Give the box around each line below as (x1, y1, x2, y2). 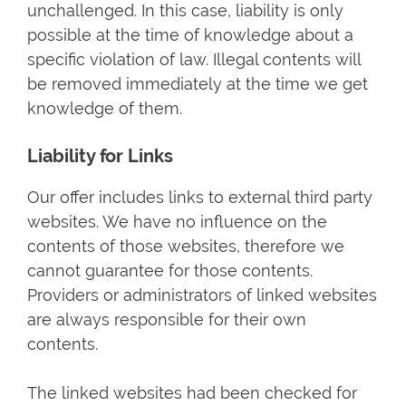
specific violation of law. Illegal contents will (27, 50, 361, 69)
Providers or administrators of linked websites (27, 285, 377, 304)
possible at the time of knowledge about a (27, 25, 353, 44)
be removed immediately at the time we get (27, 74, 368, 93)
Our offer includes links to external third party (27, 188, 372, 207)
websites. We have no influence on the (27, 212, 327, 231)
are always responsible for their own (27, 310, 306, 329)
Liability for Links (27, 145, 173, 167)
